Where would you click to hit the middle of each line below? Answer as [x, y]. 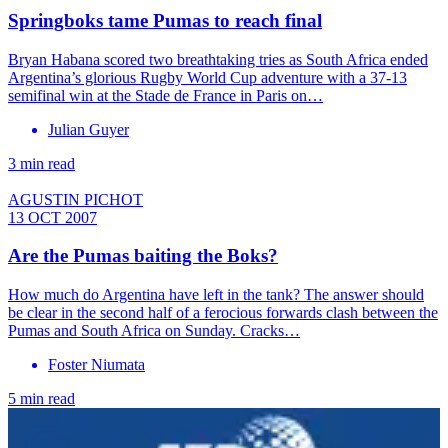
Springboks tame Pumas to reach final [165, 20]
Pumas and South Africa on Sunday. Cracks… [154, 330]
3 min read [41, 163]
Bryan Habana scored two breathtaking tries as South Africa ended [218, 59]
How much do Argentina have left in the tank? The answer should [216, 294]
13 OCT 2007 [52, 217]
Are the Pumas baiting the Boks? [143, 256]
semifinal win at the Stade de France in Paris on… [165, 95]
